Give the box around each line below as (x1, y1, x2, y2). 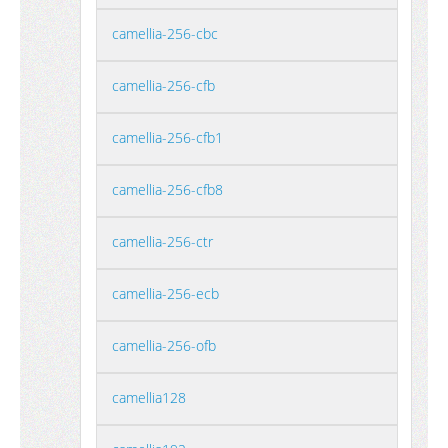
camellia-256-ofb (112, 336, 216, 355)
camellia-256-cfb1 (112, 128, 223, 147)
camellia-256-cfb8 (112, 180, 223, 199)
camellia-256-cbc (112, 24, 218, 43)
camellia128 (112, 388, 186, 407)
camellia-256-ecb (112, 284, 219, 303)
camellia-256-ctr (112, 232, 213, 251)
